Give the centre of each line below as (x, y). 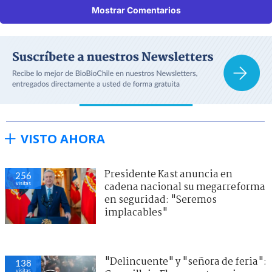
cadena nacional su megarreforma (185, 187)
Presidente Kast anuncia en (168, 174)
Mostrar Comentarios (136, 10)
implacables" (136, 212)
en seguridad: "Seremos (161, 200)
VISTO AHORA (63, 138)
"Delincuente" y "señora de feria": (185, 262)
